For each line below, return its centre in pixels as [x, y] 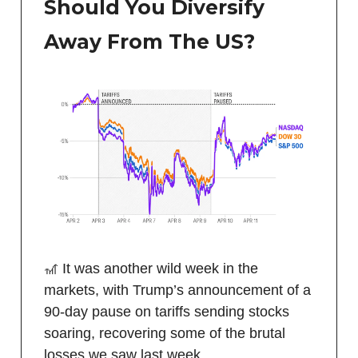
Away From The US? [149, 41]
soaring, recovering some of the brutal [165, 333]
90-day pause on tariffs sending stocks [167, 311]
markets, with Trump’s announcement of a [177, 290]
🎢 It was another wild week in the [151, 268]
